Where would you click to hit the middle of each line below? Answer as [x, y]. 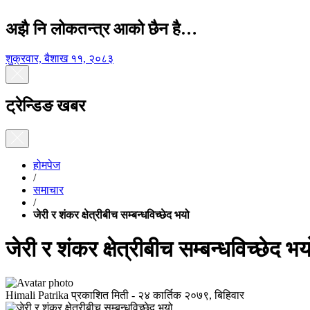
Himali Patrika [37, 295]
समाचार [48, 190]
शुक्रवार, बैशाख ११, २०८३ [60, 58]
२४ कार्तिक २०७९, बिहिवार [191, 295]
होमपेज [47, 165]
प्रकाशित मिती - [103, 295]
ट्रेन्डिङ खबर [45, 106]
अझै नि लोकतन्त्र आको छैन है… [101, 29]
